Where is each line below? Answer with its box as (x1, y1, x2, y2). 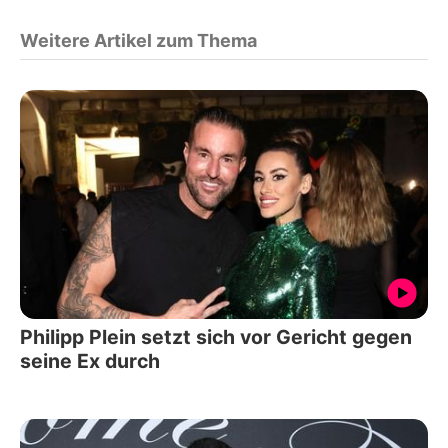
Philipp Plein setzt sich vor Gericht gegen (20, 325, 412, 350)
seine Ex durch (20, 349, 160, 374)
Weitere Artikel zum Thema (20, 29, 257, 51)
